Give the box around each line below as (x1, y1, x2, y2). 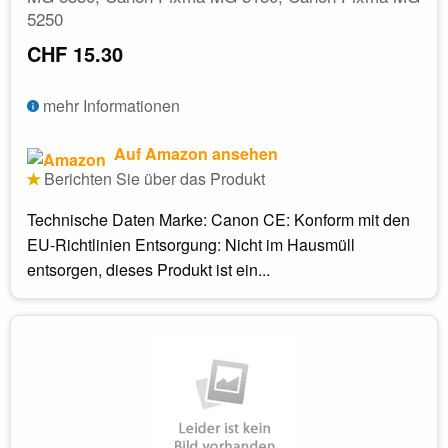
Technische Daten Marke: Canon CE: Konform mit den (27, 208, 410, 232)
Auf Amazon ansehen (110, 142, 278, 166)
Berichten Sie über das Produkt (40, 167, 265, 191)
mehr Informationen (39, 94, 180, 118)
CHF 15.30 (27, 39, 123, 69)
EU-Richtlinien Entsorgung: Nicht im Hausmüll (27, 233, 355, 257)
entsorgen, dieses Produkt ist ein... (27, 258, 270, 282)
